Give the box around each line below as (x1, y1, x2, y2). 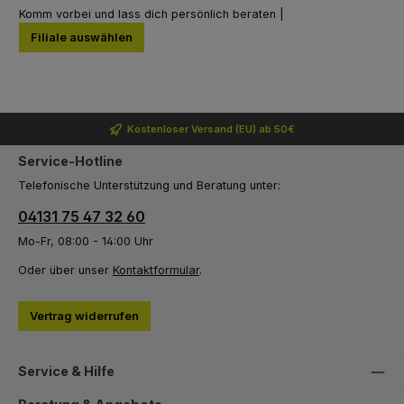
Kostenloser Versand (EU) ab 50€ (127, 123, 295, 136)
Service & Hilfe (18, 363, 115, 380)
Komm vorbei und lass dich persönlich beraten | (19, 7, 288, 22)
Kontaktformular (113, 262, 199, 277)
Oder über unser (18, 262, 113, 277)
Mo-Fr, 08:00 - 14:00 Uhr (18, 234, 153, 249)
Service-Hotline (18, 153, 123, 170)
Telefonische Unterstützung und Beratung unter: (18, 178, 280, 192)
